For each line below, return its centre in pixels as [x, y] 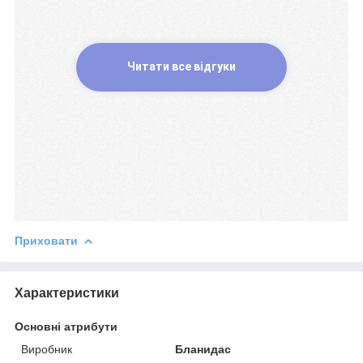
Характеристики [67, 293]
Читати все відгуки [181, 67]
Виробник [47, 349]
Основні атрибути [66, 326]
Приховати [46, 240]
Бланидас [203, 349]
